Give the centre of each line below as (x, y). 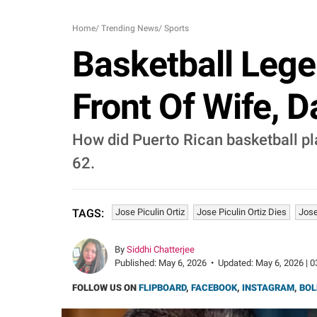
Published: (137, 263)
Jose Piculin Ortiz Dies (242, 212)
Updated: (237, 263)
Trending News (130, 28)
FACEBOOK (214, 288)
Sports (177, 28)
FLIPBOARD (162, 288)
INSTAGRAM (268, 288)
